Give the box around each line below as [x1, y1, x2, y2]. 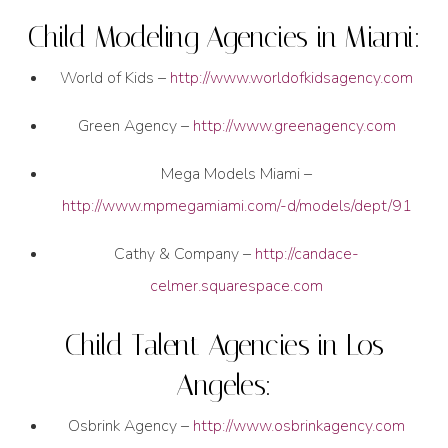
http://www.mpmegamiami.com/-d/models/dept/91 [61, 195, 412, 218]
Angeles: [176, 367, 272, 402]
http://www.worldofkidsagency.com [170, 67, 414, 90]
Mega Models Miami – [161, 163, 313, 186]
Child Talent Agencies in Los [65, 327, 383, 362]
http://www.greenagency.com [192, 115, 396, 138]
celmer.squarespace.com [150, 275, 324, 298]
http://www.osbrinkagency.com [193, 415, 406, 438]
